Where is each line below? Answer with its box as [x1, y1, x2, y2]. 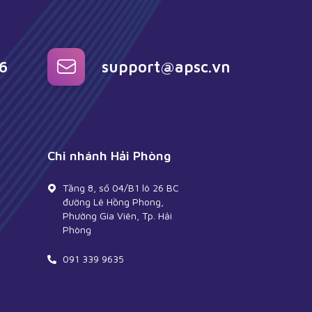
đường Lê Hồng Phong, [63, 196, 164, 208]
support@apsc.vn [102, 58, 231, 77]
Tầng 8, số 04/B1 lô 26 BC [63, 182, 179, 194]
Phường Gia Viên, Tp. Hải [63, 210, 172, 222]
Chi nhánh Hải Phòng [47, 148, 171, 164]
